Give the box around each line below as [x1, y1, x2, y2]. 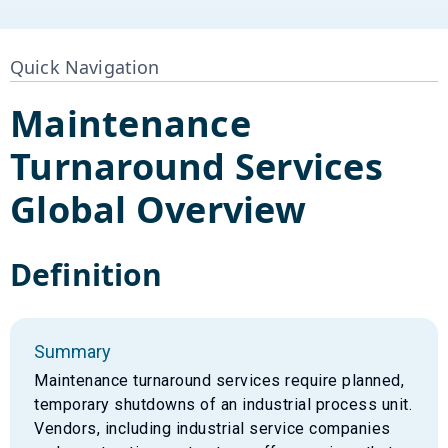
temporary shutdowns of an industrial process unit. [34, 394, 412, 414]
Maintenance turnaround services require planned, [34, 370, 404, 390]
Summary [34, 340, 111, 362]
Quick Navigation [10, 54, 160, 79]
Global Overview [10, 184, 306, 234]
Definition [10, 253, 163, 295]
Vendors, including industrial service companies [34, 418, 391, 438]
